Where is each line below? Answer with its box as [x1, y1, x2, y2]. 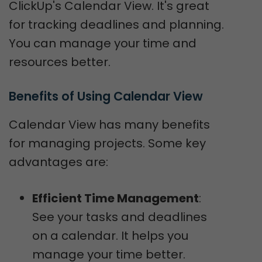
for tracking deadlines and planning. [9, 16, 224, 33]
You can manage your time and [9, 35, 196, 51]
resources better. [9, 54, 111, 70]
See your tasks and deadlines [32, 209, 207, 225]
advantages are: [9, 154, 108, 170]
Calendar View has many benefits [9, 116, 210, 133]
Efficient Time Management [32, 190, 199, 206]
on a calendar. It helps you [32, 227, 188, 244]
